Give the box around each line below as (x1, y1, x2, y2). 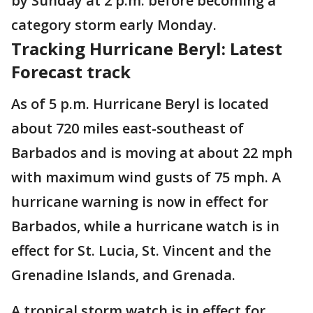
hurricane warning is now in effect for (11, 191, 268, 211)
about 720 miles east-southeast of (11, 118, 244, 138)
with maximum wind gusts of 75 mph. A (11, 167, 281, 187)
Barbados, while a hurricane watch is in (11, 216, 279, 235)
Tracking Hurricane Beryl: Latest (11, 36, 282, 60)
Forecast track (11, 59, 131, 83)
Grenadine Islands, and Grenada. (11, 265, 239, 284)
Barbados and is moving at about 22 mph (11, 143, 293, 162)
